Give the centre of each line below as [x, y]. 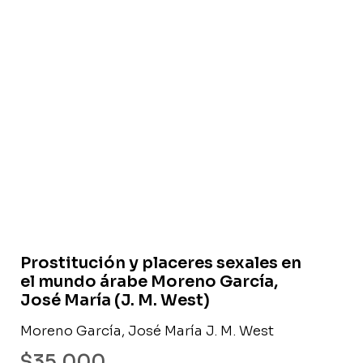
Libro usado [247, 204]
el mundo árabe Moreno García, [149, 281]
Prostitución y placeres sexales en [161, 263]
